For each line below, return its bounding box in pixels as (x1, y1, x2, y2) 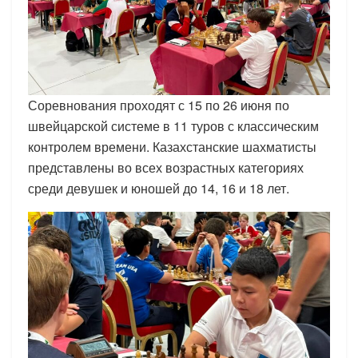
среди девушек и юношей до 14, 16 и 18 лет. (28, 178, 289, 197)
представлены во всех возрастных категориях (28, 157, 304, 177)
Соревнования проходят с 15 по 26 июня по (28, 95, 289, 114)
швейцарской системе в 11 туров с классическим (28, 116, 319, 135)
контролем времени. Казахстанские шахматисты (28, 137, 316, 156)
